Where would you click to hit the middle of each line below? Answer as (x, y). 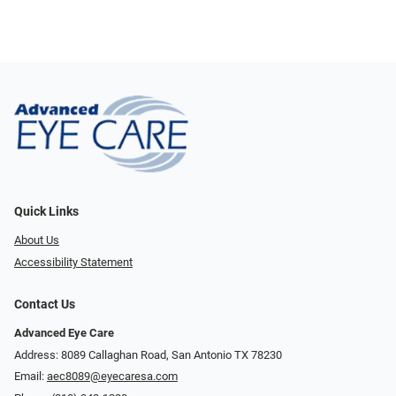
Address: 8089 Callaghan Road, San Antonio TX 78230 (148, 354)
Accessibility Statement (73, 262)
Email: (30, 377)
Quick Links (46, 212)
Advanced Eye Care (64, 332)
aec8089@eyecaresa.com (112, 377)
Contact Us (45, 304)
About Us (37, 240)
